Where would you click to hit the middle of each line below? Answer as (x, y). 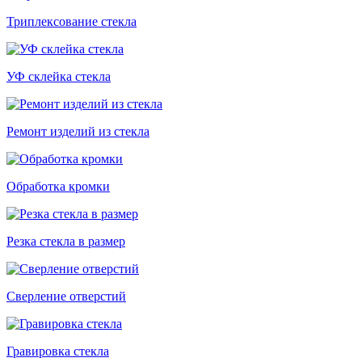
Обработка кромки (58, 187)
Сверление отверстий (66, 297)
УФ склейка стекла (59, 77)
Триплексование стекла (72, 22)
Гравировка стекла (58, 351)
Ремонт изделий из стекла (78, 132)
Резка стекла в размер (66, 242)
